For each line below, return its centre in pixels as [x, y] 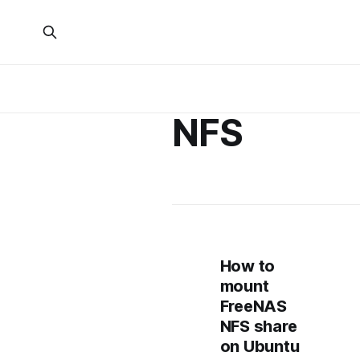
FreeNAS [253, 306]
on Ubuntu [260, 346]
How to [247, 266]
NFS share [258, 326]
